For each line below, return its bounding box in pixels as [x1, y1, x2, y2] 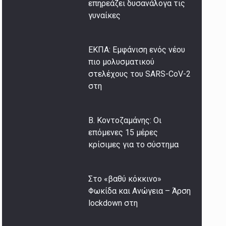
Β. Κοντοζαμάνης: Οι [88, 116, 162, 126]
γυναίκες [88, 11, 121, 21]
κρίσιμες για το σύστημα [88, 140, 179, 150]
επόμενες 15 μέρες [88, 128, 158, 138]
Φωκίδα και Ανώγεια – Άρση [88, 186, 191, 196]
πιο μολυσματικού [88, 57, 155, 67]
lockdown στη [88, 198, 138, 208]
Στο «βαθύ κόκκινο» [88, 174, 162, 184]
